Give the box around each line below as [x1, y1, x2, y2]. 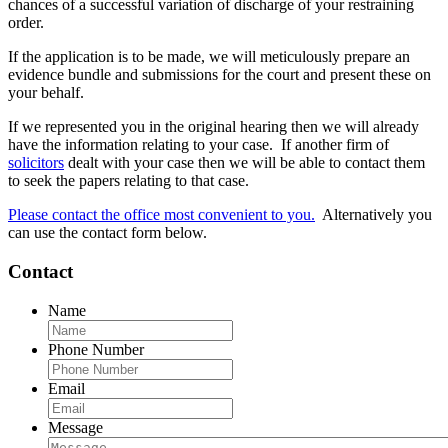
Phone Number [48, 340, 144, 358]
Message [48, 418, 103, 436]
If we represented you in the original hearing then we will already [8, 118, 419, 136]
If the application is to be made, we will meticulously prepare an [8, 48, 410, 66]
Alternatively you [315, 206, 432, 224]
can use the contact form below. [8, 224, 207, 242]
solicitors [8, 154, 64, 172]
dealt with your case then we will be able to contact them [64, 154, 425, 172]
